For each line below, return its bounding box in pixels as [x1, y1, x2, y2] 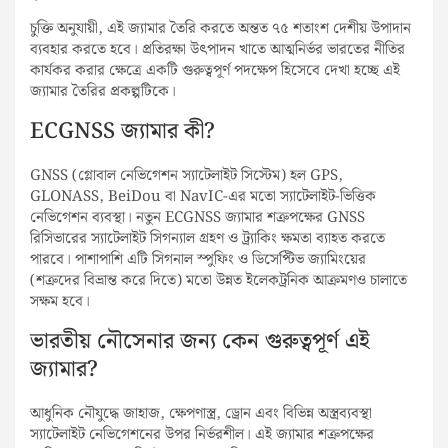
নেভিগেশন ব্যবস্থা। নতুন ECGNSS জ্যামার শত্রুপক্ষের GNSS [30, 205, 365, 230]
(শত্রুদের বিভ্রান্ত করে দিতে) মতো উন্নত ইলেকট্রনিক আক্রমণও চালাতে [30, 268, 407, 293]
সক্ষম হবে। [30, 289, 90, 314]
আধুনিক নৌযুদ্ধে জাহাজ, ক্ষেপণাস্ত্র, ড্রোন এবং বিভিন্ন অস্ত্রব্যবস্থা [30, 401, 372, 426]
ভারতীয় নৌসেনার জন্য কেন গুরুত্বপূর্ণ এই [30, 323, 370, 359]
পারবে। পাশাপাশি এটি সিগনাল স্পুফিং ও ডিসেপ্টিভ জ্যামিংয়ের [30, 247, 366, 272]
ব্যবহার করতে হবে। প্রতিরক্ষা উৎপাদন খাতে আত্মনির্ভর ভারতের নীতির [30, 37, 405, 62]
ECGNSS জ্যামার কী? [30, 113, 215, 149]
